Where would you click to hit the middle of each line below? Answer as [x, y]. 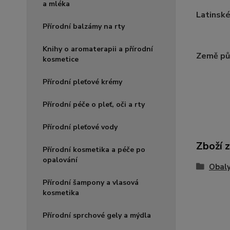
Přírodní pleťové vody [80, 127]
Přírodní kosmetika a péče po [94, 150]
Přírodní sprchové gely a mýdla [97, 216]
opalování [60, 160]
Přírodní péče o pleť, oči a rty [94, 105]
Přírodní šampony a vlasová [91, 183]
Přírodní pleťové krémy [82, 82]
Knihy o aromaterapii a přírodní [98, 49]
